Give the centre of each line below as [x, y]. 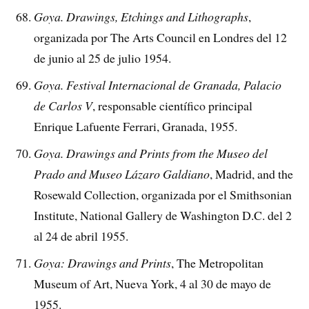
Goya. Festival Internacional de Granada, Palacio [158, 84]
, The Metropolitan [218, 262]
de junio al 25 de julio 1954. [103, 58]
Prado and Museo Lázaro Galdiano [122, 173]
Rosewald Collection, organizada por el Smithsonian [163, 194]
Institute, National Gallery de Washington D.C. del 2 [163, 215]
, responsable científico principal [173, 105]
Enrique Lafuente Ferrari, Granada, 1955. [136, 126]
